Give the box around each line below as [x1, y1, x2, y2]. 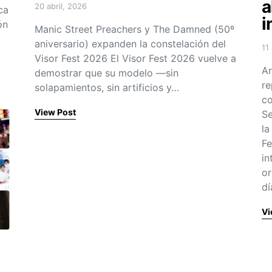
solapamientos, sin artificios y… [35, 81, 180, 94]
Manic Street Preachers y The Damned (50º [35, 23, 235, 36]
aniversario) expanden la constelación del [35, 38, 226, 50]
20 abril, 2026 [35, 1, 87, 12]
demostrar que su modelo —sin [35, 67, 179, 80]
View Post [35, 107, 76, 118]
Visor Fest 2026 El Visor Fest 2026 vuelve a [35, 52, 237, 65]
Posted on [34, 6, 73, 16]
